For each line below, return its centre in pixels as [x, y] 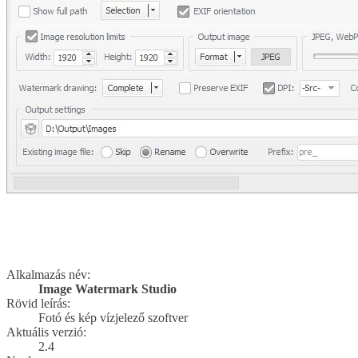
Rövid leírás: [38, 303]
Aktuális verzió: [46, 332]
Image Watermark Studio [107, 288]
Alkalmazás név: [48, 274]
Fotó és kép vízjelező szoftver [113, 317]
